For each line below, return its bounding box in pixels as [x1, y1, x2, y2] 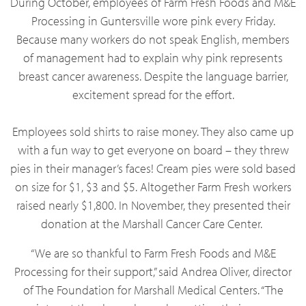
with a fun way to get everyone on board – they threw [17, 142, 289, 158]
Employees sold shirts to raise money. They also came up [12, 124, 294, 139]
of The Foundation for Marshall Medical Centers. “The [23, 282, 283, 298]
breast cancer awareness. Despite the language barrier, [18, 68, 288, 84]
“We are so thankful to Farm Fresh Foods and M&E [30, 245, 276, 261]
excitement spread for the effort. [72, 87, 234, 102]
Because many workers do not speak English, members [16, 31, 290, 47]
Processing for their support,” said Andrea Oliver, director [14, 264, 292, 279]
